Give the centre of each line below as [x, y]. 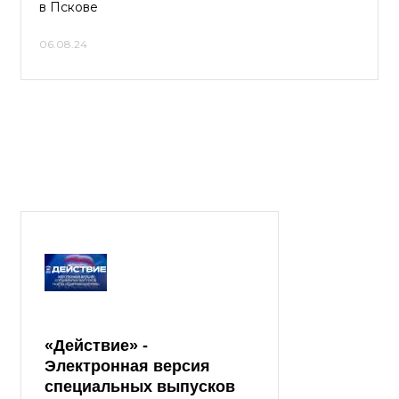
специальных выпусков [140, 387]
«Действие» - [96, 346]
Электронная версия [127, 366]
